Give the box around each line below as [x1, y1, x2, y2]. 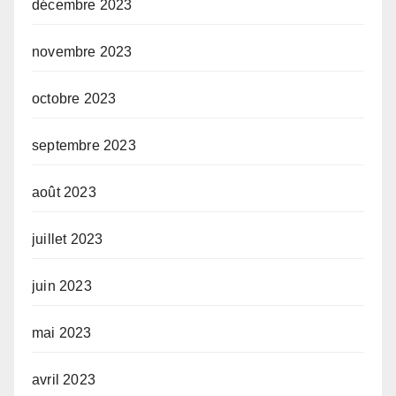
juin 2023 [32, 278, 92, 294]
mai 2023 [32, 325, 92, 341]
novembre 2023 [32, 44, 133, 60]
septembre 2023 [32, 138, 136, 154]
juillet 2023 [32, 232, 103, 247]
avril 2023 [32, 372, 95, 388]
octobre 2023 [32, 91, 117, 107]
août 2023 [32, 185, 96, 201]
